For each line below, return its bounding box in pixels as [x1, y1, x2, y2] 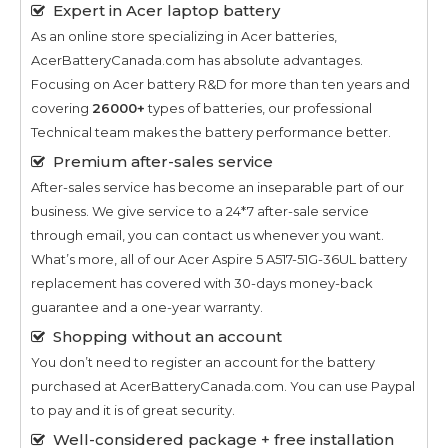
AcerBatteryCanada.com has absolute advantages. [31, 51, 363, 68]
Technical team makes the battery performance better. [31, 123, 391, 140]
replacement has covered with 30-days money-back [31, 274, 373, 291]
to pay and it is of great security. [31, 401, 235, 418]
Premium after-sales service [53, 151, 273, 171]
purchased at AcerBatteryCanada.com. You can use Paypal [31, 377, 415, 394]
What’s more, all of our [31, 250, 178, 267]
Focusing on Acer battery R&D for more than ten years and [31, 75, 410, 92]
